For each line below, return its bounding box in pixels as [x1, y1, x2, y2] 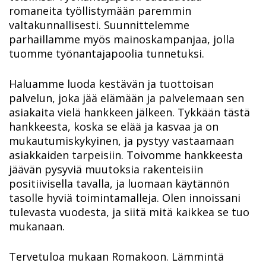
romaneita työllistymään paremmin [9, 4, 191, 18]
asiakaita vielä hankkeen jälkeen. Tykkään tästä [9, 105, 250, 120]
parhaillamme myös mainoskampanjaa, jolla [9, 32, 235, 47]
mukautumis [9, 134, 74, 148]
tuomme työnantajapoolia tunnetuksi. [9, 46, 204, 61]
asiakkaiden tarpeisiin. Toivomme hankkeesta [9, 148, 243, 163]
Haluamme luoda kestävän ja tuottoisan [9, 77, 214, 91]
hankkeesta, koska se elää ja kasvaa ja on [9, 119, 218, 134]
